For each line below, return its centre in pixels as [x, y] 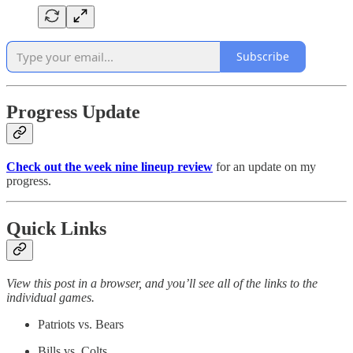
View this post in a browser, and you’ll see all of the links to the [162, 284]
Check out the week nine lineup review [110, 167]
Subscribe [263, 57]
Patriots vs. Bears [81, 325]
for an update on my [264, 167]
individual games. [50, 298]
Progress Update [73, 112]
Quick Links [56, 229]
